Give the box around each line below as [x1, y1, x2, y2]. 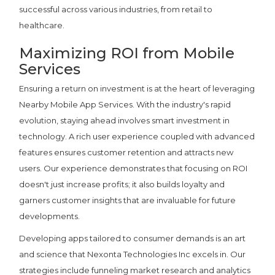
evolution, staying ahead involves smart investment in [19, 115, 230, 126]
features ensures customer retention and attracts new [19, 147, 234, 158]
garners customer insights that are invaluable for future [19, 195, 236, 206]
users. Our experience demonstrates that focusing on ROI [19, 163, 248, 174]
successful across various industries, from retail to [19, 4, 213, 15]
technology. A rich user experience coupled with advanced [19, 131, 255, 142]
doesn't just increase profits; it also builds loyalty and [19, 179, 225, 190]
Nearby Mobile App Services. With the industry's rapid [19, 99, 231, 110]
